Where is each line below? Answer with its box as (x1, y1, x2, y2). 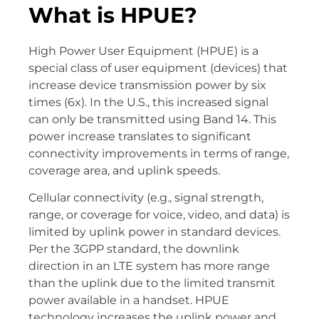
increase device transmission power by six (28, 78, 266, 92)
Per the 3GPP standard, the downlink (28, 242, 239, 256)
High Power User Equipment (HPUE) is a (28, 43, 258, 58)
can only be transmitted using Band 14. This (28, 112, 276, 126)
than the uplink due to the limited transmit (28, 276, 276, 290)
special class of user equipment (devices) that (28, 61, 288, 75)
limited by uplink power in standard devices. (28, 225, 281, 239)
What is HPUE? (28, 1, 197, 28)
